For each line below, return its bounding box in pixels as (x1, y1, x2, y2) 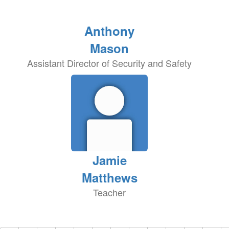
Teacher (93, 186, 126, 199)
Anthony (84, 22, 134, 39)
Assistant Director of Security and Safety (27, 56, 192, 70)
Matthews (81, 169, 138, 186)
